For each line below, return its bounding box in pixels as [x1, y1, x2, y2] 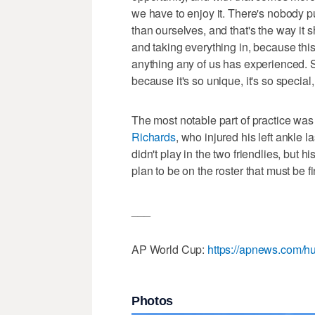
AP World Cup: [131, 240, 208, 257]
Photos [131, 294, 173, 309]
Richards [131, 128, 176, 145]
